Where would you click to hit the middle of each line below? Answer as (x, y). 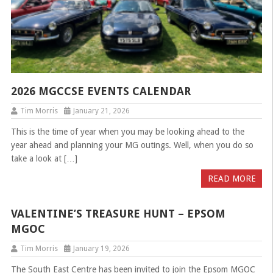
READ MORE (232, 178)
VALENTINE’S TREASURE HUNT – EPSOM (118, 213)
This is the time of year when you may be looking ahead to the (127, 131)
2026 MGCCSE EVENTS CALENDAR (101, 91)
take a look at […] (44, 158)
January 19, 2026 (101, 248)
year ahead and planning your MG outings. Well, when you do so (132, 145)
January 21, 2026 (101, 111)
